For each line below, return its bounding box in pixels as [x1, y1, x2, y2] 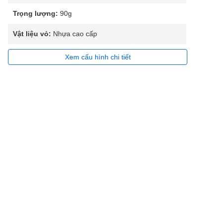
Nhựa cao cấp [51, 30, 97, 38]
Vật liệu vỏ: [13, 30, 51, 38]
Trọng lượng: [13, 9, 58, 17]
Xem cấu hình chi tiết [64, 53, 131, 61]
